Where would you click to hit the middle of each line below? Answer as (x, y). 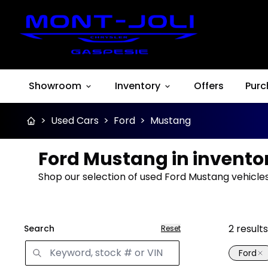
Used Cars (75, 121)
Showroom (55, 86)
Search (39, 229)
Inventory (138, 86)
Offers (209, 86)
